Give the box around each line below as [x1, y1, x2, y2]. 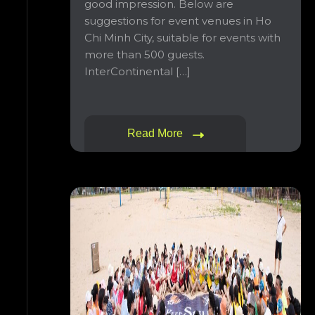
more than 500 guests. [84, 48, 205, 61]
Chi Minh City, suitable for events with [84, 31, 281, 44]
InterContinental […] [84, 65, 191, 78]
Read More [127, 127, 186, 139]
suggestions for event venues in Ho [84, 14, 271, 27]
